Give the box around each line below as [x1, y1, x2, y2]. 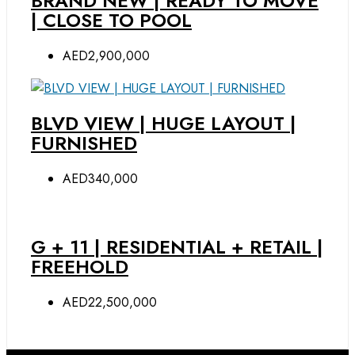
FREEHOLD [31, 253, 128, 281]
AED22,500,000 [63, 293, 157, 312]
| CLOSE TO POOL [31, 6, 192, 34]
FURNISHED [31, 129, 137, 158]
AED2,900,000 [63, 46, 150, 65]
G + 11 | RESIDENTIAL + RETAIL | [31, 233, 323, 261]
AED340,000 [63, 170, 138, 189]
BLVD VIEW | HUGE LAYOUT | [31, 109, 296, 138]
